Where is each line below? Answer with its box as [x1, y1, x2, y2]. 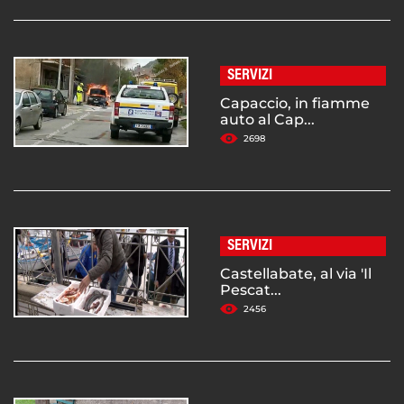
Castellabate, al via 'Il [220, 265, 372, 283]
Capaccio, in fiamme [220, 95, 370, 113]
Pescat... [220, 281, 281, 299]
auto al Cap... [220, 111, 315, 129]
